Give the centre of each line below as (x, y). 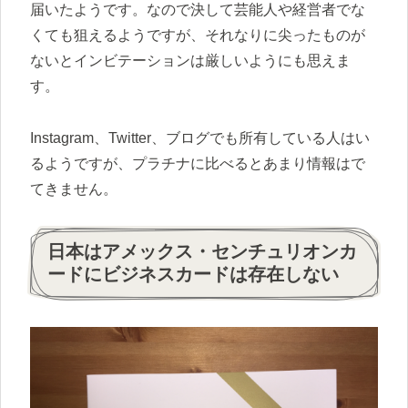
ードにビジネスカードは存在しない (193, 274)
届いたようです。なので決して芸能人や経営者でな (198, 10)
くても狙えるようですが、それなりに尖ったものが (198, 36)
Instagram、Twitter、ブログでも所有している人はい (200, 138)
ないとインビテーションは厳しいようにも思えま (190, 61)
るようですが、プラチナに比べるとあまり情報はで (198, 164)
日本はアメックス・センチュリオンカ (202, 251)
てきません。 (74, 189)
